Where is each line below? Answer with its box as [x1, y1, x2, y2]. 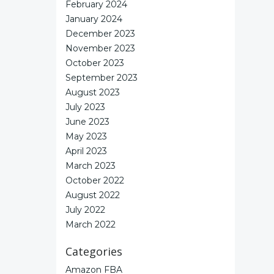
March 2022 [65, 219, 116, 230]
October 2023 [65, 57, 124, 68]
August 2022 [65, 190, 120, 201]
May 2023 [65, 131, 107, 142]
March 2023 [65, 160, 116, 171]
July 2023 [65, 102, 105, 113]
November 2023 [65, 43, 135, 54]
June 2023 [65, 116, 109, 127]
